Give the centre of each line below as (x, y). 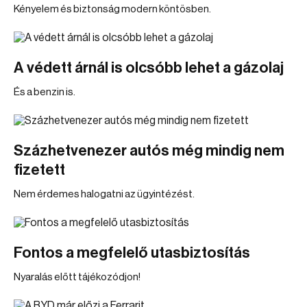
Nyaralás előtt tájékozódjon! (77, 277)
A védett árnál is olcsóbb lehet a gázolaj (149, 68)
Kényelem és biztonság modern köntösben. (112, 9)
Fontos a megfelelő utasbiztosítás (132, 253)
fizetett (39, 170)
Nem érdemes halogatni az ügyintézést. (104, 194)
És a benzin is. (45, 92)
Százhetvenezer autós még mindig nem (149, 151)
